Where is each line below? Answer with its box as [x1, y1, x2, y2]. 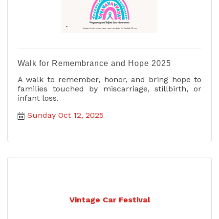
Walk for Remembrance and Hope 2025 [18, 59, 171, 67]
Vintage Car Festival [69, 195, 150, 205]
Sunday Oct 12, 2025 [27, 110, 104, 120]
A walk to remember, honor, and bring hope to [18, 74, 201, 84]
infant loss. [18, 93, 59, 103]
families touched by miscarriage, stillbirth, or [18, 84, 201, 93]
